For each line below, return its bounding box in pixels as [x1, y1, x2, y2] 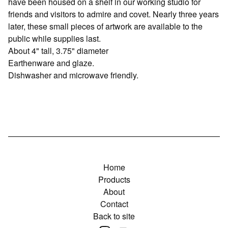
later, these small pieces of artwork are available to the [8, 20, 203, 32]
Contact [100, 198, 128, 210]
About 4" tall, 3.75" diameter [8, 44, 108, 56]
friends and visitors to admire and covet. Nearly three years [8, 8, 219, 20]
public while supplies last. [8, 32, 101, 44]
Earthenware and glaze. [8, 56, 94, 69]
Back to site [93, 210, 135, 222]
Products [98, 174, 130, 185]
